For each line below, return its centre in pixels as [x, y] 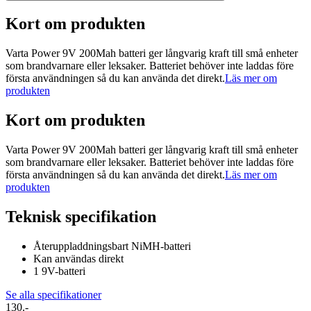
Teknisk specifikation [81, 216]
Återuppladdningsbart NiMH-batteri [112, 246]
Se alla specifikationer [53, 294]
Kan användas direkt [78, 258]
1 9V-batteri [59, 271]
